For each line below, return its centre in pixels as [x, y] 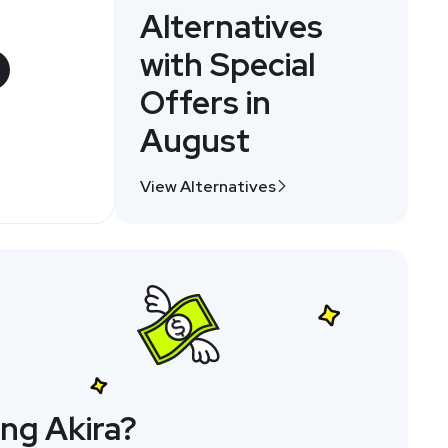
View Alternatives [208, 186]
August [195, 140]
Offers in [206, 102]
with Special [228, 64]
